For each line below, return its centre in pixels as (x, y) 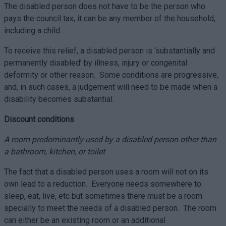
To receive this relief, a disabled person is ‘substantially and (109, 51)
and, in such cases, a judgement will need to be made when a (110, 87)
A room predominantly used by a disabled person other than (110, 139)
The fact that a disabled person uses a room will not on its (106, 172)
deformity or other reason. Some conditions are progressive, (111, 75)
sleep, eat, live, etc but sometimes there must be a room (103, 196)
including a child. (36, 31)
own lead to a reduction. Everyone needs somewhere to (102, 184)
